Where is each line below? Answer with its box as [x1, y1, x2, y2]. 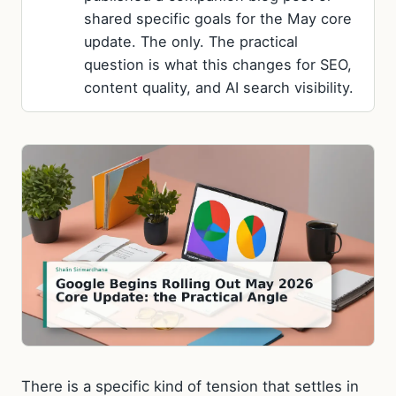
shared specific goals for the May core [84, 10, 352, 27]
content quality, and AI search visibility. [84, 79, 354, 96]
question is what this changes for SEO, [84, 56, 352, 73]
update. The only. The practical [84, 33, 298, 50]
